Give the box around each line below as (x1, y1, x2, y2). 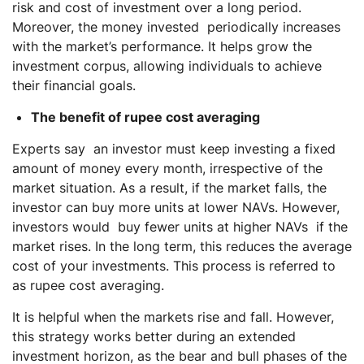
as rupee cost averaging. (12, 276, 164, 293)
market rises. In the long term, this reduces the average (12, 237, 352, 254)
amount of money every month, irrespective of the (12, 159, 323, 176)
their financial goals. (12, 76, 140, 93)
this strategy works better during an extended (12, 327, 296, 344)
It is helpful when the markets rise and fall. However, (12, 308, 334, 325)
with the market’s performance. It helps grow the (12, 37, 312, 54)
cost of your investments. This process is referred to (12, 257, 336, 274)
